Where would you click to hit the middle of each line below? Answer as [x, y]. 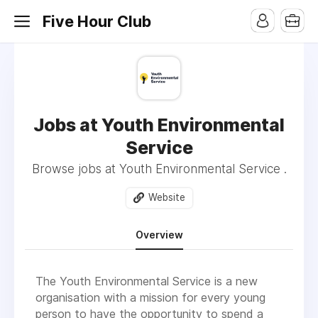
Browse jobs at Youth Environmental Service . [159, 169]
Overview [159, 234]
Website [166, 197]
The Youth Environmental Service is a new [147, 281]
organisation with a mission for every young [150, 297]
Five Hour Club [97, 21]
